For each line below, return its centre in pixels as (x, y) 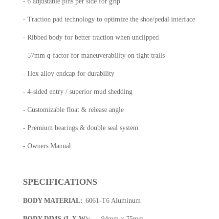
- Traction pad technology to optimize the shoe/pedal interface (109, 20)
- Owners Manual (47, 146)
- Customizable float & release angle (74, 110)
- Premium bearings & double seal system (81, 128)
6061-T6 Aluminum (113, 201)
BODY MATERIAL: (53, 201)
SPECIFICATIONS (60, 182)
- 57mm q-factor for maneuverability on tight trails (94, 56)
